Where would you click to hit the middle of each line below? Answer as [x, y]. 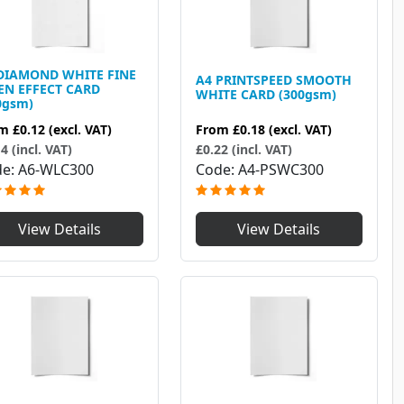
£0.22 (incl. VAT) [243, 150]
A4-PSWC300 [280, 170]
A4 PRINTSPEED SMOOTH [273, 79]
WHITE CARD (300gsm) [266, 94]
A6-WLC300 [56, 170]
